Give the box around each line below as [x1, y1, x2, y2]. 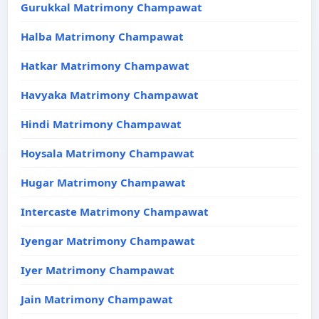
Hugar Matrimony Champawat [21, 175, 186, 189]
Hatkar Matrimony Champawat [21, 58, 189, 73]
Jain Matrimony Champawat [21, 292, 173, 306]
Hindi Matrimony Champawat [21, 117, 182, 131]
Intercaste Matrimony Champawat [21, 204, 209, 219]
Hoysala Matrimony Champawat [21, 146, 194, 160]
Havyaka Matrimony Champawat [21, 88, 199, 102]
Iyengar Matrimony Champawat [21, 234, 195, 248]
